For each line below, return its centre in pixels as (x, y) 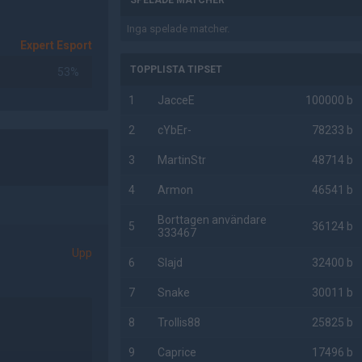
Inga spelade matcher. (179, 29)
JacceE (177, 100)
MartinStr (182, 160)
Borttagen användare (213, 220)
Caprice (177, 352)
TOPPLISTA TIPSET (177, 69)
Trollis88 (179, 322)
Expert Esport (57, 45)
